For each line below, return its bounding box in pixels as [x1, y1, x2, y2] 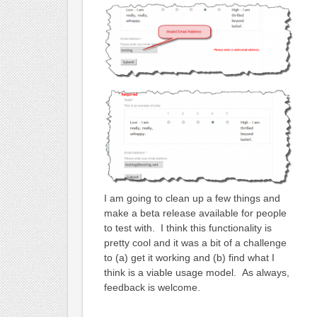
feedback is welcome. [103, 282, 200, 294]
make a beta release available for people [103, 207, 287, 219]
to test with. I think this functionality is [103, 222, 272, 234]
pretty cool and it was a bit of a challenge [103, 237, 287, 249]
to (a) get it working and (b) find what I [103, 252, 275, 264]
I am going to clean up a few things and [103, 192, 280, 204]
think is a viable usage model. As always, [103, 267, 289, 279]
